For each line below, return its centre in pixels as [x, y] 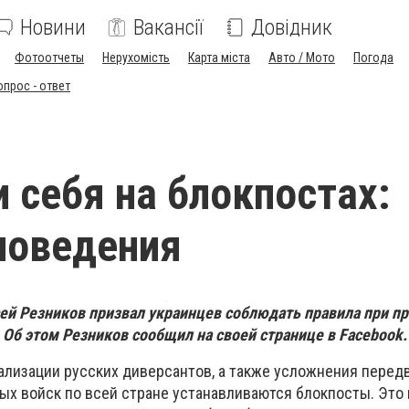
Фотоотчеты [49, 58]
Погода [373, 58]
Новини [53, 27]
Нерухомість [136, 58]
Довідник [292, 27]
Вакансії [168, 27]
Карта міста [219, 58]
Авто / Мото [302, 58]
